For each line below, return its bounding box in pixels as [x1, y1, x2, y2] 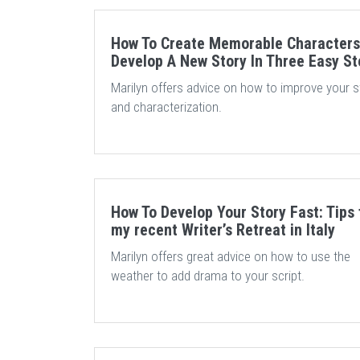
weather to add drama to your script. [111, 268, 305, 284]
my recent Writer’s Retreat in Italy [111, 220, 335, 239]
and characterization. [111, 99, 222, 115]
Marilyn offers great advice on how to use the [111, 248, 350, 264]
